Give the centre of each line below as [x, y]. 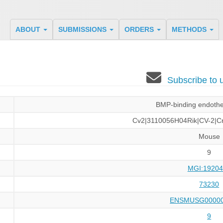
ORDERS [140, 29]
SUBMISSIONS [83, 29]
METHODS [190, 29]
